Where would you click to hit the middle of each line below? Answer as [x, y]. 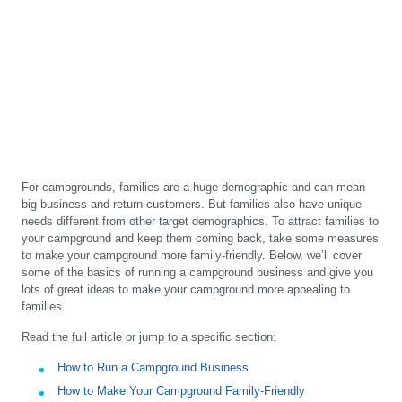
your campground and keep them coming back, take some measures [200, 239]
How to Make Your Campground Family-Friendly [181, 391]
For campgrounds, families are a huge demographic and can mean [193, 188]
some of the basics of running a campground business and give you [197, 273]
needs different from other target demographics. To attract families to [200, 222]
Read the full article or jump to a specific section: [149, 337]
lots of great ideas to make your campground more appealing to [186, 290]
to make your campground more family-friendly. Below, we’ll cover [192, 256]
